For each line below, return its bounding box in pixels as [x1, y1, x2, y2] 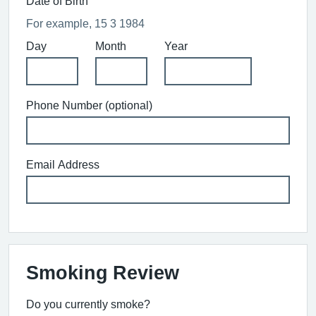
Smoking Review [26, 262, 179, 282]
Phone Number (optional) [26, 99, 152, 111]
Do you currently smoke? [26, 298, 150, 310]
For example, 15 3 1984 [26, 17, 145, 29]
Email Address [26, 158, 99, 170]
